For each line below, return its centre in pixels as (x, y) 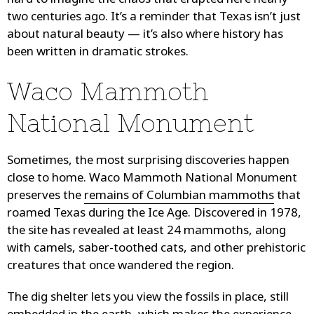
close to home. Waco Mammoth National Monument (152, 179)
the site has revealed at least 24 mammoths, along (146, 232)
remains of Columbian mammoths (179, 197)
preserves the (46, 197)
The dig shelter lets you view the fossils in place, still (148, 299)
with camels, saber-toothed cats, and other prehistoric (156, 250)
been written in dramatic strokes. (98, 53)
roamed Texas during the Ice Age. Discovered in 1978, (154, 214)
